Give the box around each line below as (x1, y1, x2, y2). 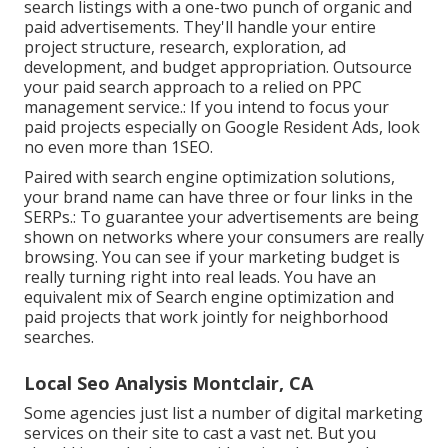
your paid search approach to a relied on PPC (24, 75, 362, 98)
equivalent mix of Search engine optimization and (24, 285, 394, 308)
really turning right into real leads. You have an (24, 265, 376, 288)
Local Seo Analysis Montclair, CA (24, 370, 313, 395)
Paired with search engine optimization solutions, (24, 165, 395, 188)
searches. (24, 325, 94, 348)
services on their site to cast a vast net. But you (24, 421, 376, 444)
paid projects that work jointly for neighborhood (24, 305, 388, 328)
